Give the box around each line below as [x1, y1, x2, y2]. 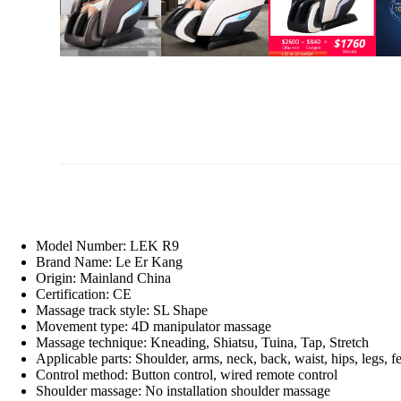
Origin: [36, 269, 80, 286]
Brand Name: [36, 253, 115, 269]
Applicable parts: [36, 350, 135, 366]
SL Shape [153, 302, 208, 318]
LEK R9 [130, 237, 179, 253]
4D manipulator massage [132, 318, 271, 334]
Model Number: [36, 237, 130, 253]
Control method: [36, 366, 132, 382]
